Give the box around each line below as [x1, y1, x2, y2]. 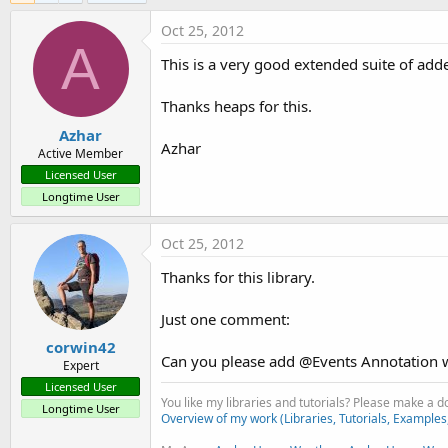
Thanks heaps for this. [161, 96, 312, 117]
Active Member [38, 144, 123, 162]
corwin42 [45, 337, 116, 358]
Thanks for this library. [161, 266, 315, 287]
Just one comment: [161, 308, 290, 329]
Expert [62, 357, 99, 375]
